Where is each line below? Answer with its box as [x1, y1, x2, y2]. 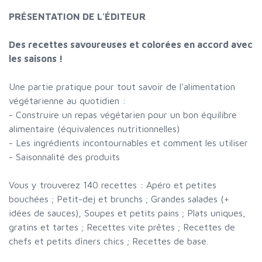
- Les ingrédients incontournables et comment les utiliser [9, 137, 248, 148]
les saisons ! [9, 53, 63, 64]
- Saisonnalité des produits [9, 151, 120, 162]
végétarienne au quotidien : [9, 95, 126, 106]
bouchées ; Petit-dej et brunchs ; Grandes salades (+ [9, 194, 229, 204]
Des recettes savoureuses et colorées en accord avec [9, 39, 253, 50]
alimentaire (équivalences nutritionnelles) [9, 123, 180, 134]
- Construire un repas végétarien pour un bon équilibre [9, 109, 237, 120]
